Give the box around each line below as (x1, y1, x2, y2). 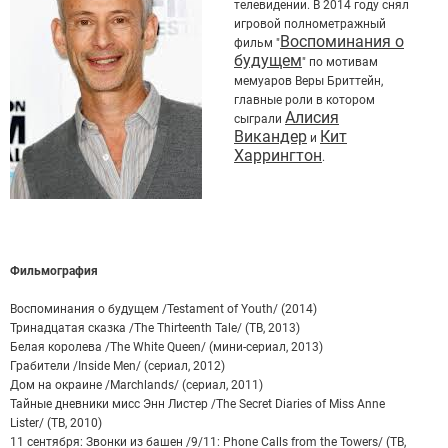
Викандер (234, 127, 307, 147)
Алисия (285, 108, 339, 128)
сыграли (234, 112, 285, 127)
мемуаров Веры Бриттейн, (234, 74, 383, 89)
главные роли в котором (234, 93, 375, 108)
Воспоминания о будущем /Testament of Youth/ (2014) (10, 302, 317, 317)
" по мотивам (302, 55, 378, 70)
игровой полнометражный (234, 17, 386, 32)
